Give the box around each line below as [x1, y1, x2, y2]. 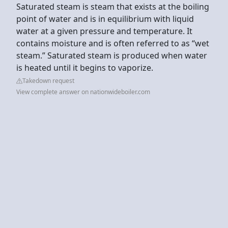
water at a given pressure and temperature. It [16, 25, 192, 37]
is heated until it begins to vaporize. [16, 62, 153, 73]
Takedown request [22, 76, 74, 85]
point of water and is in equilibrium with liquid [16, 13, 194, 24]
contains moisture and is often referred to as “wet [16, 37, 209, 49]
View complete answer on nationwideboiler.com [16, 87, 150, 96]
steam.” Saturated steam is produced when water [16, 49, 207, 61]
